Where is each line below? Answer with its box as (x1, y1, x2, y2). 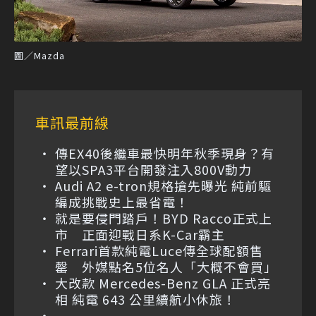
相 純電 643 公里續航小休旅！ (55, 290, 236, 309)
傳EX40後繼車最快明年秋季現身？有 (55, 144, 274, 163)
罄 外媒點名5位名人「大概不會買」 (55, 257, 277, 276)
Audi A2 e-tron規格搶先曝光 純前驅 (55, 176, 272, 195)
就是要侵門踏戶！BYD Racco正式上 (55, 209, 272, 228)
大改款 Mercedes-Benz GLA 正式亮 (55, 274, 271, 293)
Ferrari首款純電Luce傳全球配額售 (55, 241, 263, 260)
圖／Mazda (14, 49, 65, 63)
